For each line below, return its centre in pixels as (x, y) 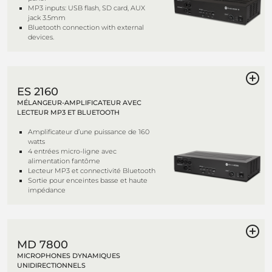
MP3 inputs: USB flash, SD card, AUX (87, 8)
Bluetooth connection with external (86, 27)
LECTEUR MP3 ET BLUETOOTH (68, 112)
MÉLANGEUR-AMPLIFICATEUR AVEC (79, 103)
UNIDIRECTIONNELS (51, 265)
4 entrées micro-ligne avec (72, 151)
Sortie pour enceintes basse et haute (88, 180)
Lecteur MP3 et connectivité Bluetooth (92, 171)
